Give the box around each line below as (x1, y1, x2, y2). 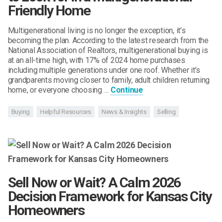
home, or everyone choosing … (7, 85, 111, 95)
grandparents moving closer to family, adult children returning (7, 75, 210, 85)
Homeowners (7, 202, 84, 219)
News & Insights (101, 108, 147, 115)
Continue (110, 85, 143, 95)
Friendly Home (7, 2, 91, 19)
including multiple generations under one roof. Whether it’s (7, 65, 200, 75)
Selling (157, 108, 176, 115)
